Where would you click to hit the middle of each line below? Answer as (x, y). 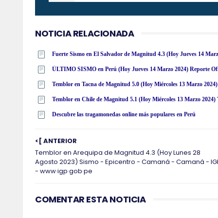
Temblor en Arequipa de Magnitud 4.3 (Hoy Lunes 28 (118, 153)
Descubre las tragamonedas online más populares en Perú (124, 115)
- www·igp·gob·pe (64, 171)
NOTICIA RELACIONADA (85, 34)
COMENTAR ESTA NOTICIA (91, 200)
